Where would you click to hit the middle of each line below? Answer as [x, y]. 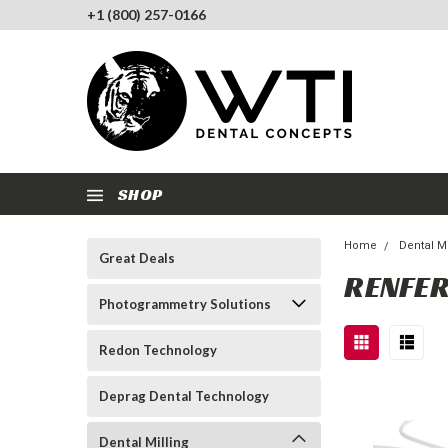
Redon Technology [158, 350]
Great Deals [137, 258]
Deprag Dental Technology [184, 396]
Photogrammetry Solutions [185, 304]
